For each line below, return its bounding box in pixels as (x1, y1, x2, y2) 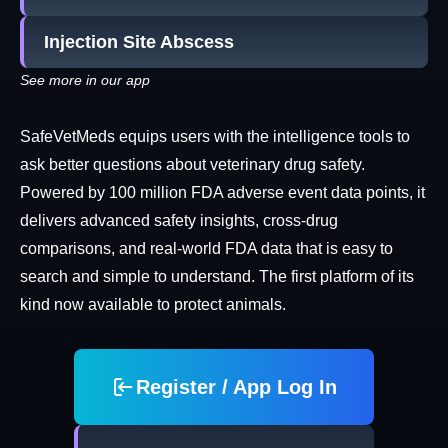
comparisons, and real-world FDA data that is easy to (20, 240, 393, 258)
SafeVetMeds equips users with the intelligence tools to (20, 128, 410, 146)
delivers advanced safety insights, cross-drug (20, 212, 338, 230)
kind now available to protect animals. (20, 296, 286, 314)
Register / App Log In (135, 376, 337, 399)
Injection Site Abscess (44, 32, 234, 53)
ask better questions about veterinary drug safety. (20, 156, 365, 174)
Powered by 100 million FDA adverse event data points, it (20, 184, 425, 202)
